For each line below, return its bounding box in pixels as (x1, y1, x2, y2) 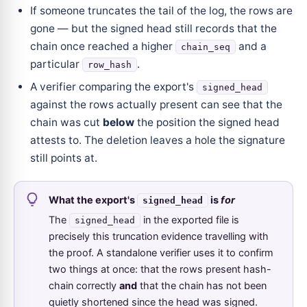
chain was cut (30, 115, 103, 129)
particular (30, 57, 82, 71)
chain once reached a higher (30, 39, 175, 53)
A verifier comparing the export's (30, 79, 197, 93)
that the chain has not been (137, 279, 267, 292)
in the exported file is (140, 213, 239, 226)
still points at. (30, 151, 97, 164)
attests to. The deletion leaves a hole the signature (30, 133, 285, 147)
